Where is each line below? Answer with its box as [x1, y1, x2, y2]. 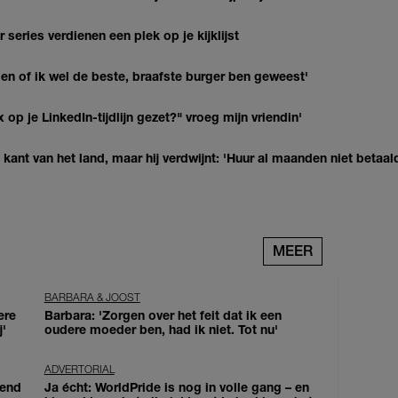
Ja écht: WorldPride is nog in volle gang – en [44, 379, 309, 395]
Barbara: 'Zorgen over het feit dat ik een [44, 307, 282, 323]
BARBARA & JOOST [44, 291, 140, 305]
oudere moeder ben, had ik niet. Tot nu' [44, 322, 278, 338]
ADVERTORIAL [44, 362, 115, 377]
